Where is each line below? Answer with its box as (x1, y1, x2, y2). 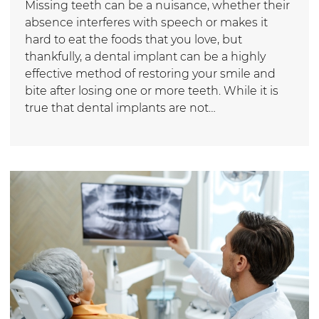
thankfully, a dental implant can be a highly (25, 49, 266, 63)
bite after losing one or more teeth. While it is (25, 83, 278, 98)
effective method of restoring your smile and (25, 66, 276, 80)
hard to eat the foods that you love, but (25, 32, 242, 46)
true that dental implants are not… (25, 100, 216, 115)
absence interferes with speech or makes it (25, 15, 268, 29)
